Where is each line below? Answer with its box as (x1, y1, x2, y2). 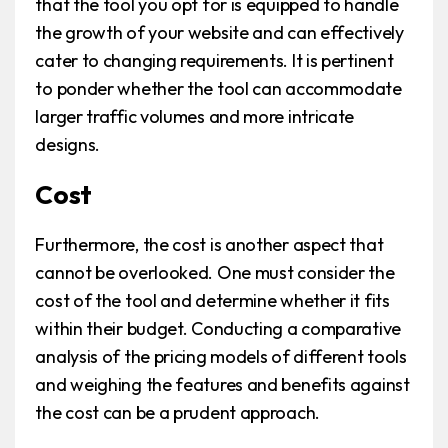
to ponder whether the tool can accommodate (35, 77, 402, 101)
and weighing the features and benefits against (35, 373, 410, 397)
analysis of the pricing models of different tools (35, 345, 407, 369)
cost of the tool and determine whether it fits (35, 289, 390, 313)
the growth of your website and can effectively (35, 21, 404, 45)
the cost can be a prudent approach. (35, 401, 320, 425)
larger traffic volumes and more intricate (35, 105, 355, 129)
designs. (35, 133, 101, 157)
